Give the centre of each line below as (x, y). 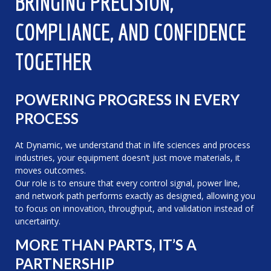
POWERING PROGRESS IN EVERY (127, 100)
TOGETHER (54, 62)
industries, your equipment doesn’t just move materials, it (128, 158)
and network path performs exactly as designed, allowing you (135, 196)
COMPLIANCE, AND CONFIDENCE (131, 32)
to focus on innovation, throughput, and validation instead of (134, 209)
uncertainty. (38, 221)
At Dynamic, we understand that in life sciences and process (133, 145)
